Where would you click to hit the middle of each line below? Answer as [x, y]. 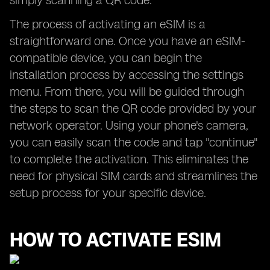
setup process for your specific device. [108, 193]
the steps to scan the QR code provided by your [133, 108]
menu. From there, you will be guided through [127, 92]
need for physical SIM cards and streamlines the [133, 176]
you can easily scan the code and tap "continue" [134, 142]
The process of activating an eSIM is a [108, 24]
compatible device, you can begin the [106, 58]
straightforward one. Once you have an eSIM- [127, 41]
